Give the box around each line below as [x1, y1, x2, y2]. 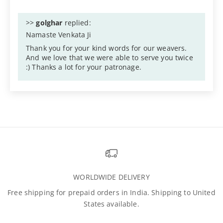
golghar [36, 17, 63, 27]
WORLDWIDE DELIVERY [73, 172, 150, 182]
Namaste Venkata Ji [26, 29, 92, 39]
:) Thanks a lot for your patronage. [26, 62, 141, 72]
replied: [62, 17, 91, 27]
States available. [84, 199, 139, 209]
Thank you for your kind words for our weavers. [26, 43, 187, 53]
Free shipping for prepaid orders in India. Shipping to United [7, 188, 216, 198]
